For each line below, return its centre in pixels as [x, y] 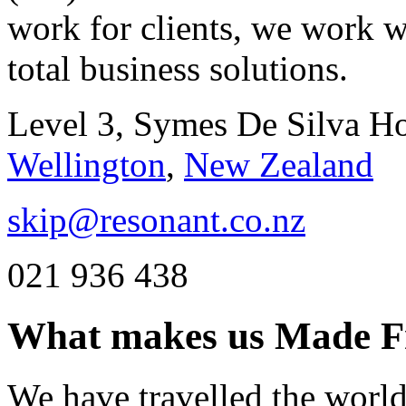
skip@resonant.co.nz [156, 219]
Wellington [87, 164]
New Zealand [279, 164]
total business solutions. [178, 68]
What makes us [141, 335]
